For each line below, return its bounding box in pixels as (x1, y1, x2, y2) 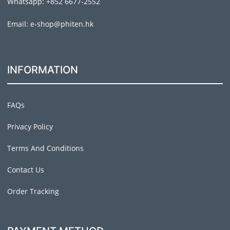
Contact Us (7, 165, 44, 175)
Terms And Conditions (7, 143, 84, 154)
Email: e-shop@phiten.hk (7, 19, 93, 29)
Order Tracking (7, 186, 59, 197)
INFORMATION (7, 64, 78, 76)
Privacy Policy (7, 122, 53, 132)
